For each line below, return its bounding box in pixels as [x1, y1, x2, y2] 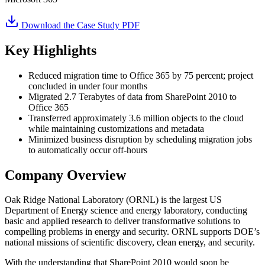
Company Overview [5, 167, 126, 183]
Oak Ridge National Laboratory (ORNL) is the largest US [5, 195, 222, 205]
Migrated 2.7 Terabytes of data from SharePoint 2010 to [28, 91, 237, 102]
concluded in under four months [28, 80, 147, 91]
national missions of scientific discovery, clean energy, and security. [5, 237, 255, 248]
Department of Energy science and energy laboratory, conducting [5, 205, 247, 216]
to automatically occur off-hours [28, 144, 147, 155]
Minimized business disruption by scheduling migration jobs [28, 134, 252, 144]
